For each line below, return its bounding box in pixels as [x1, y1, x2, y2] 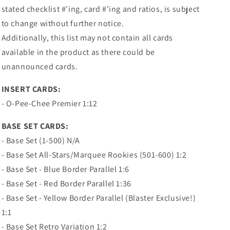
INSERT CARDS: [1, 83, 61, 94]
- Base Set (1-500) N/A [1, 135, 80, 146]
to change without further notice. [1, 17, 124, 29]
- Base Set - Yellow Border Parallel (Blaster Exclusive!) [1, 192, 196, 203]
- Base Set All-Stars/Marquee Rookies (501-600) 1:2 [1, 149, 187, 160]
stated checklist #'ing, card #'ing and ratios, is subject [1, 3, 200, 14]
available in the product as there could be [1, 46, 155, 57]
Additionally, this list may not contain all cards [1, 32, 173, 43]
